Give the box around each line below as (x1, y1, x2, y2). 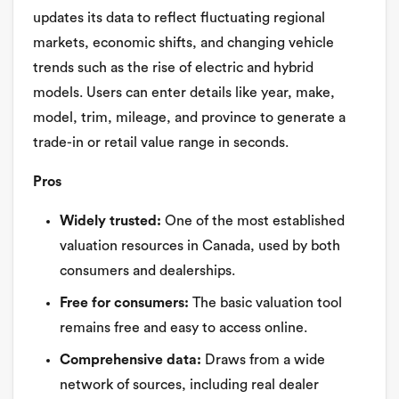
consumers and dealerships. (60, 264, 235, 279)
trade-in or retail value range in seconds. (33, 135, 289, 151)
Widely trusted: (60, 214, 161, 229)
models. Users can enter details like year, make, (33, 85, 335, 101)
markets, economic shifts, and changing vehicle (33, 36, 334, 51)
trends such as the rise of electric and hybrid (33, 61, 313, 76)
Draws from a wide (201, 353, 325, 368)
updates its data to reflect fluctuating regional (33, 11, 325, 26)
